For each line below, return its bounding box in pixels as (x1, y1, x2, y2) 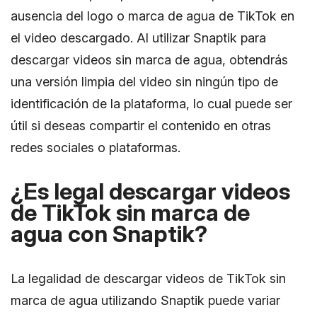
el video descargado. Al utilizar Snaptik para (11, 30, 266, 45)
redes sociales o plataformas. (11, 139, 180, 155)
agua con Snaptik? (11, 219, 207, 248)
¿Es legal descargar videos (11, 177, 290, 205)
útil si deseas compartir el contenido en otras (11, 117, 271, 133)
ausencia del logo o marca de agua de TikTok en (11, 8, 294, 23)
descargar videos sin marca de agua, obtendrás (11, 52, 288, 67)
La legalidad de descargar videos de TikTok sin (11, 270, 286, 286)
